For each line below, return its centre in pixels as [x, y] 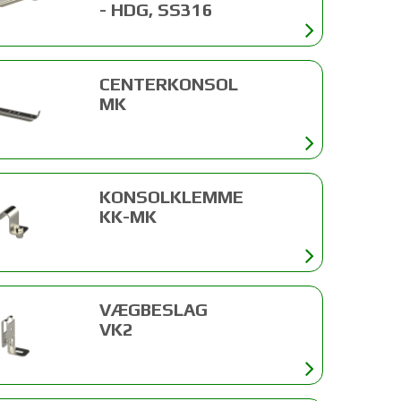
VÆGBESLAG [154, 309]
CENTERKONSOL [169, 83]
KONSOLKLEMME [172, 196]
